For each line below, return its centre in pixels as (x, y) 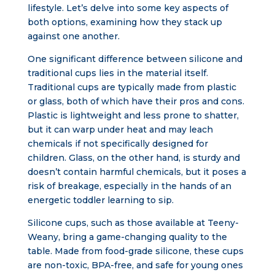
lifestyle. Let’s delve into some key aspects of (128, 8)
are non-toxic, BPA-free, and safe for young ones (135, 265)
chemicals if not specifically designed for (118, 144)
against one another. (73, 36)
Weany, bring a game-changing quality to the (127, 237)
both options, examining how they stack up (125, 22)
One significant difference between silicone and (135, 59)
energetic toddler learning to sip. (100, 200)
